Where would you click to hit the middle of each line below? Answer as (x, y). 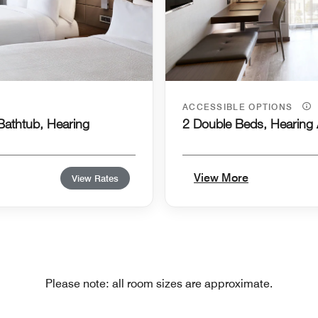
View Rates (95, 179)
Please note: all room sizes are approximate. (159, 284)
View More (221, 178)
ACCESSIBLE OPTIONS (239, 107)
